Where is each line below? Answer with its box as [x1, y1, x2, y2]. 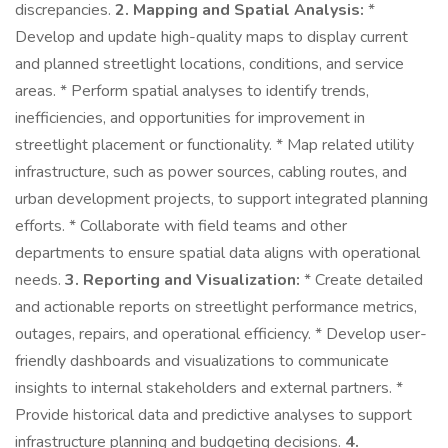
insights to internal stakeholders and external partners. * [15, 377, 403, 399]
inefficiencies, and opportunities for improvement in [15, 107, 365, 129]
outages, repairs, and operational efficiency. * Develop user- [15, 323, 427, 345]
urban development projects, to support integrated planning [15, 188, 428, 210]
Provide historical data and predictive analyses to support [15, 404, 412, 426]
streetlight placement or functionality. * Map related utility [15, 134, 414, 156]
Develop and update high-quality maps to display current [15, 26, 408, 48]
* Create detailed [300, 269, 423, 291]
